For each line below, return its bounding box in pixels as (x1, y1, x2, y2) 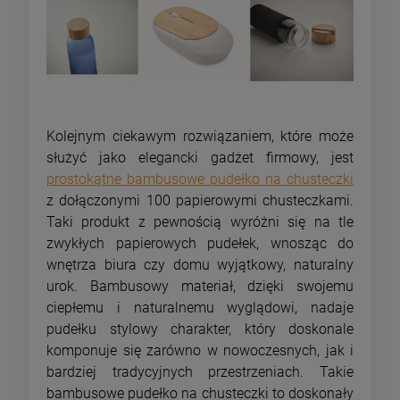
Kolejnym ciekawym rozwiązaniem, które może (46, 127, 354, 145)
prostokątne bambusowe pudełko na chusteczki (46, 170, 354, 187)
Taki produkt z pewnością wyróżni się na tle (46, 212, 354, 230)
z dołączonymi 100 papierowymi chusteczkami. (46, 191, 354, 209)
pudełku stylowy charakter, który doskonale (46, 320, 354, 337)
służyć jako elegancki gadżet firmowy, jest (46, 148, 354, 166)
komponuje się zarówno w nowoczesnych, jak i (46, 341, 354, 359)
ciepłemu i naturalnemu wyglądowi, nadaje (46, 298, 354, 316)
